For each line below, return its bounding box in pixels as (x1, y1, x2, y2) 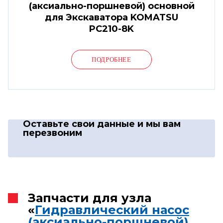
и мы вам (137, 118, 181, 129)
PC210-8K (89, 23, 134, 34)
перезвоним (23, 127, 82, 138)
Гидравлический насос (35, 202, 189, 217)
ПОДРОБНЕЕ (92, 55, 131, 63)
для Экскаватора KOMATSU (45, 11, 178, 23)
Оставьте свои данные (23, 118, 137, 129)
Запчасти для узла (28, 190, 151, 205)
